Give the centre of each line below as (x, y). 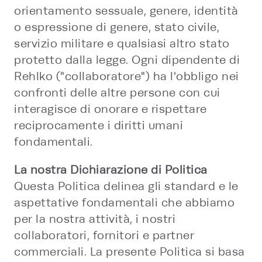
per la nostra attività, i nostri (95, 219)
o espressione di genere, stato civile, (117, 27)
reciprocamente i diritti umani (99, 125)
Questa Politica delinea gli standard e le (126, 186)
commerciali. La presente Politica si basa (130, 252)
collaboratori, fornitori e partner (104, 235)
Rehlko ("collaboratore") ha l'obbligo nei (127, 76)
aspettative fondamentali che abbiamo (124, 203)
